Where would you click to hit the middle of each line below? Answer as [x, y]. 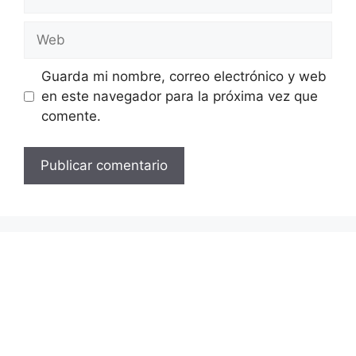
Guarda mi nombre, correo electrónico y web [184, 77]
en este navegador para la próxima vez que [179, 97]
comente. [71, 116]
